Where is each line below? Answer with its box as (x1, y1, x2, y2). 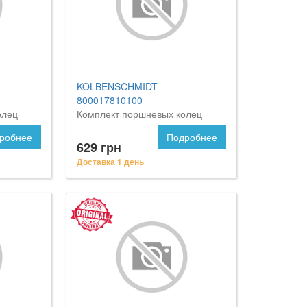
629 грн (77, 138, 122, 157)
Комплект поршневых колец (77, 107, 203, 121)
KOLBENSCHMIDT (77, 79, 158, 94)
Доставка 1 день (77, 156, 145, 169)
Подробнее (166, 130, 217, 145)
